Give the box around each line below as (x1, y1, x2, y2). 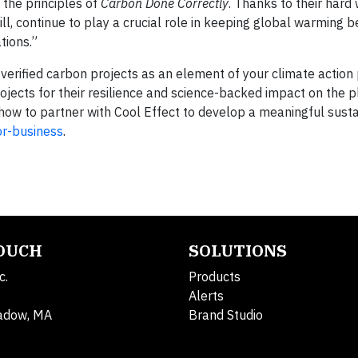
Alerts (189, 288, 224, 304)
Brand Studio (189, 307, 263, 323)
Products (189, 268, 241, 284)
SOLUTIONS (189, 240, 287, 261)
